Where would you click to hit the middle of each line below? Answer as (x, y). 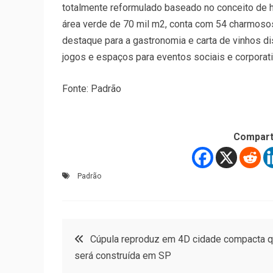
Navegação (110, 235)
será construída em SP (123, 256)
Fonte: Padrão (92, 89)
